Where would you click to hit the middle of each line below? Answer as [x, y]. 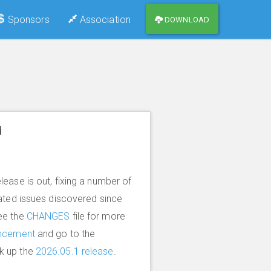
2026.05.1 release [74, 251]
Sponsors [27, 19]
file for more [97, 216]
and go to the [65, 234]
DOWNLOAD [187, 20]
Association [104, 19]
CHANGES [48, 216]
